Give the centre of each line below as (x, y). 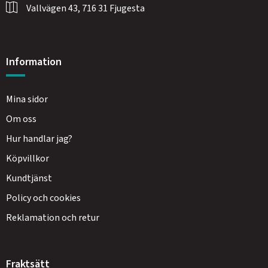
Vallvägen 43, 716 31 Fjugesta (86, 8)
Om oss (21, 119)
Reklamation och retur (53, 218)
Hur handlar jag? (39, 139)
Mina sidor (27, 99)
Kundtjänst (29, 178)
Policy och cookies (43, 198)
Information (34, 62)
